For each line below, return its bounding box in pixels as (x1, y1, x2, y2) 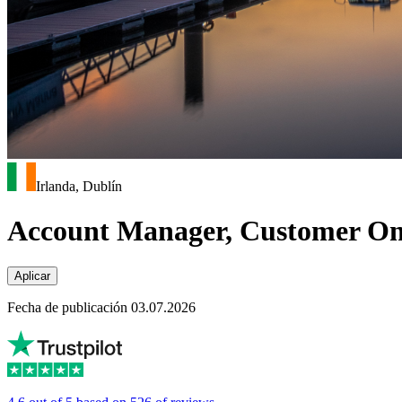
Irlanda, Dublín (36, 179, 122, 195)
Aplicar (14, 269, 50, 284)
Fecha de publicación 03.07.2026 (7, 300, 196, 316)
